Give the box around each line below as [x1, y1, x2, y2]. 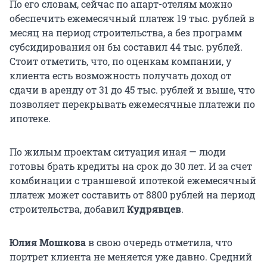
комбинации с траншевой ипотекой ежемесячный [10, 174, 256, 187]
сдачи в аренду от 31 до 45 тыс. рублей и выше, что [10, 83, 255, 97]
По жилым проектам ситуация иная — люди [10, 145, 226, 159]
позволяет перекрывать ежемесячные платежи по [10, 98, 255, 111]
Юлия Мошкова [10, 236, 86, 249]
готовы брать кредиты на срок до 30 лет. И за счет [10, 160, 252, 173]
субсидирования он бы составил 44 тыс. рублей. [10, 41, 243, 54]
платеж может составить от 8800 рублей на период [10, 188, 255, 201]
